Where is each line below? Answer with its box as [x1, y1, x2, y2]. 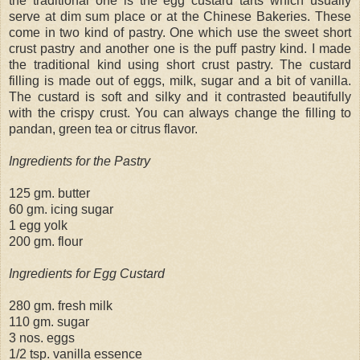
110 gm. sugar [9, 314, 89, 329]
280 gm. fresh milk [9, 298, 112, 313]
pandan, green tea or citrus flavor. [9, 121, 198, 136]
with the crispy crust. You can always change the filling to [9, 105, 351, 120]
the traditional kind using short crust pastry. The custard [9, 57, 351, 72]
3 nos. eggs [9, 330, 75, 345]
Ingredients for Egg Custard [9, 266, 165, 280]
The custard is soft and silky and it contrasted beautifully [9, 89, 351, 104]
